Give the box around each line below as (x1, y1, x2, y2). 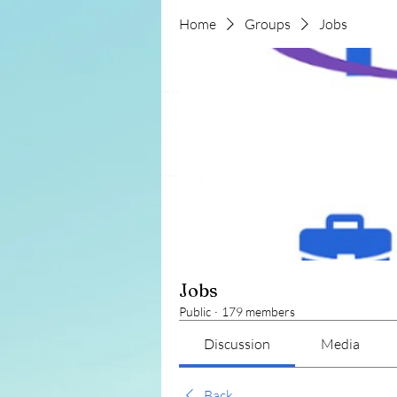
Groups (245, 15, 291, 33)
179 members (222, 304, 295, 319)
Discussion (204, 335, 271, 353)
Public (179, 304, 211, 319)
